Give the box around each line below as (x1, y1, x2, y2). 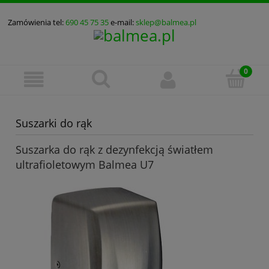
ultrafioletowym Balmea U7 (16, 157, 154, 172)
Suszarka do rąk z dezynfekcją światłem (16, 142, 213, 157)
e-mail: (109, 17, 136, 28)
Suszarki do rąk (16, 116, 92, 131)
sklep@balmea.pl (136, 17, 196, 28)
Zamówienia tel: (8, 17, 65, 28)
